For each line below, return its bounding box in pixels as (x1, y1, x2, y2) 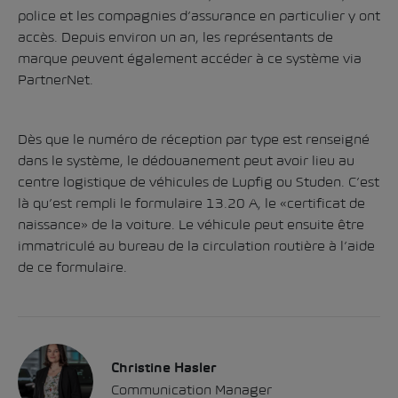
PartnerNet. (18, 72, 93, 87)
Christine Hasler (111, 362, 217, 375)
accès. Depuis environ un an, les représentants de (18, 29, 333, 44)
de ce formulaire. (18, 259, 127, 275)
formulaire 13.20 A (135, 195, 258, 211)
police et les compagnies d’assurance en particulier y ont (18, 8, 380, 23)
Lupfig (232, 174, 273, 189)
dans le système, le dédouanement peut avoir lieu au (18, 153, 354, 168)
